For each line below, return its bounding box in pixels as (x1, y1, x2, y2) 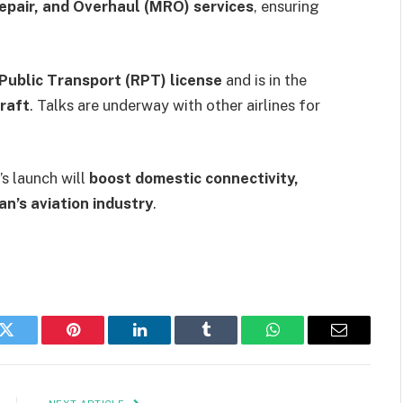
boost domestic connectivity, (89, 169, 299, 188)
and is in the (222, 70, 307, 89)
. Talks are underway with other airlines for (30, 95, 320, 114)
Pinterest (71, 335, 129, 352)
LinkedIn (138, 335, 198, 352)
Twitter (4, 335, 52, 352)
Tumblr (204, 335, 253, 352)
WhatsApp (271, 335, 341, 352)
